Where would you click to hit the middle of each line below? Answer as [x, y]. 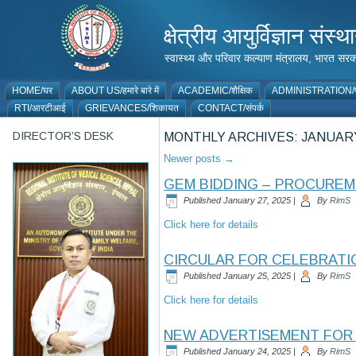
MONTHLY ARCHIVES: [232, 137]
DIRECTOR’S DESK [63, 136]
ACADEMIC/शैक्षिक [215, 91]
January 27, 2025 [257, 200]
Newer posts [194, 159]
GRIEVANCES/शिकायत [132, 108]
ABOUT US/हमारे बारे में [115, 91]
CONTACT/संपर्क [231, 108]
